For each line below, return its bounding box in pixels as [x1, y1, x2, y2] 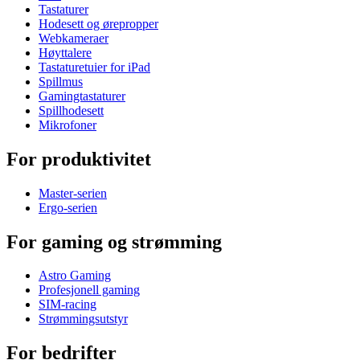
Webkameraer [39, 31, 108, 45]
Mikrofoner [39, 117, 96, 132]
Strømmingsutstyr [39, 312, 128, 326]
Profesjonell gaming [39, 283, 140, 297]
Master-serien [39, 186, 107, 200]
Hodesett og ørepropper [39, 16, 158, 31]
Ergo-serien [39, 200, 97, 215]
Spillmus [39, 74, 83, 88]
